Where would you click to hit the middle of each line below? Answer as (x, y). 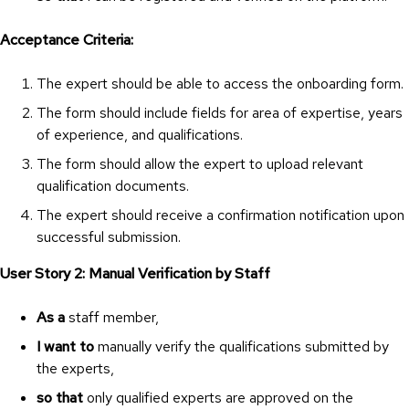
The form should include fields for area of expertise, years (220, 113)
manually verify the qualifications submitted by (241, 347)
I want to (65, 347)
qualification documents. (113, 186)
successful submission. (109, 237)
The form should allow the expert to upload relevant (200, 164)
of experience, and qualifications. (140, 135)
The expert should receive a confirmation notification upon (220, 215)
